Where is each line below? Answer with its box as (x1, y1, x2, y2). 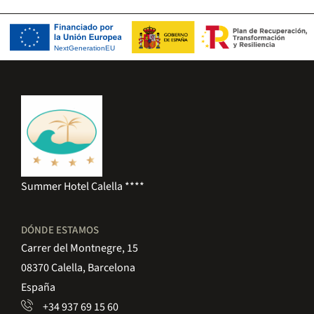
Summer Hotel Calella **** (21, 179, 144, 195)
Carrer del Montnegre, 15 (21, 240, 138, 257)
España (21, 280, 55, 296)
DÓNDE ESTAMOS (21, 223, 99, 238)
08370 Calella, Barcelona (21, 260, 135, 276)
